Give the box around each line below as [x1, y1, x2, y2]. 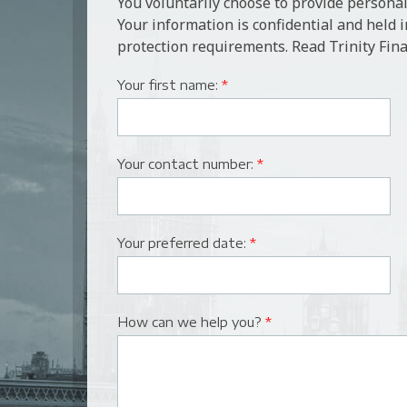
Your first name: [117, 76, 222, 93]
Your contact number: [117, 155, 257, 172]
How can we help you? [117, 313, 265, 330]
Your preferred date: [117, 234, 250, 251]
